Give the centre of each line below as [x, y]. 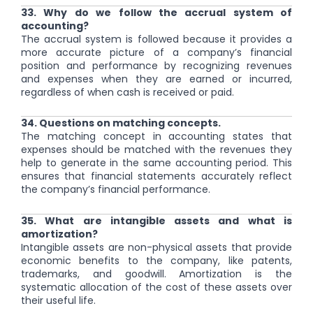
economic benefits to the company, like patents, [156, 260]
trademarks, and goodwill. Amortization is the [156, 274]
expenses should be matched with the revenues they [156, 150]
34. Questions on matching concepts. [121, 123]
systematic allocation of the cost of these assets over [156, 287]
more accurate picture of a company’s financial [156, 52]
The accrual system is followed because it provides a [156, 39]
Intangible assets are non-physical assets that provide [156, 247]
